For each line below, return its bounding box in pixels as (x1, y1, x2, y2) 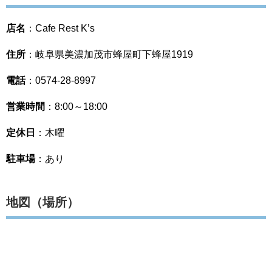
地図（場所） (6, 195, 79, 209)
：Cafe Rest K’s (25, 22, 95, 33)
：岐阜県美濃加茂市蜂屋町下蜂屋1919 (25, 49, 193, 59)
